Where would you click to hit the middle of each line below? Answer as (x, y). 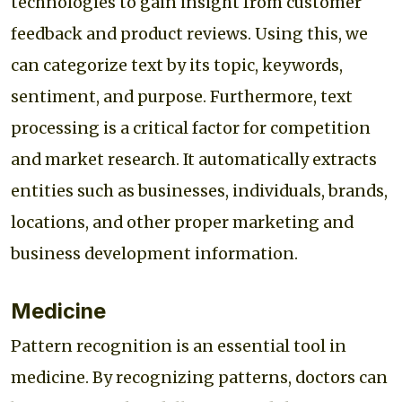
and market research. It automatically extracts (194, 159)
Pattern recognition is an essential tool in (179, 346)
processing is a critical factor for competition (191, 128)
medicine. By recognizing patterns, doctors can (199, 377)
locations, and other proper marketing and (182, 222)
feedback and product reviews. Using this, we (189, 34)
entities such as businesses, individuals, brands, (199, 191)
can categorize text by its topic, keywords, (177, 65)
